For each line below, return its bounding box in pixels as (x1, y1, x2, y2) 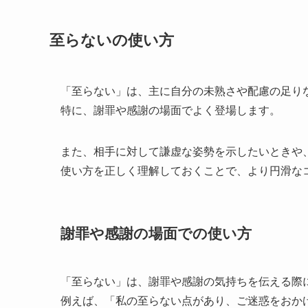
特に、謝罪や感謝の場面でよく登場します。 (60, 104, 280, 117)
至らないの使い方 (49, 32, 174, 49)
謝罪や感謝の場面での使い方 (60, 225, 252, 242)
